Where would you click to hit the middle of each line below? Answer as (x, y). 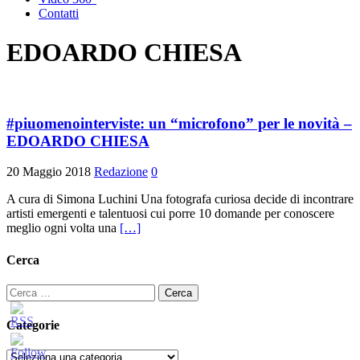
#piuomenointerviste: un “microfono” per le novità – (179, 123)
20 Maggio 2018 (49, 172)
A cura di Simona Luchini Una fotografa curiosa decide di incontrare (180, 199)
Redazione (121, 172)
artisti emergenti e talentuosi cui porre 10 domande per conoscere (170, 214)
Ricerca (25, 290)
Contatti (59, 13)
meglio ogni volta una (63, 228)
